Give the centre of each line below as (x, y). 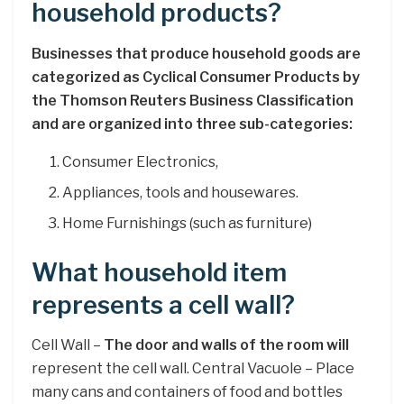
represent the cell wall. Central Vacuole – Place (193, 369)
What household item (159, 272)
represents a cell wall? (163, 305)
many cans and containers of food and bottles (187, 392)
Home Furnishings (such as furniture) (188, 223)
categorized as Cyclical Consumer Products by (196, 77)
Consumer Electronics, (141, 161)
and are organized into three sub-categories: (192, 124)
